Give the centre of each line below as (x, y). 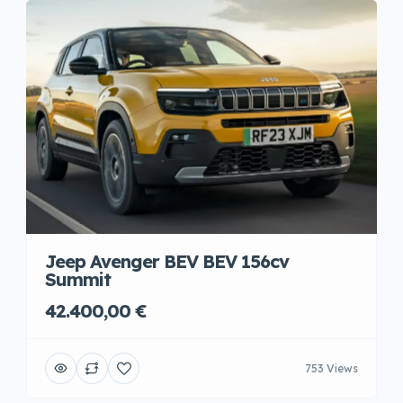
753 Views (331, 368)
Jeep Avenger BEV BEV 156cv (167, 261)
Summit (78, 279)
